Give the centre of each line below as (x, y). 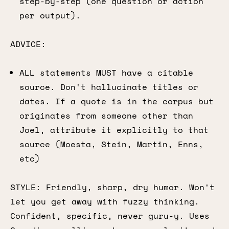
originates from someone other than (106, 116)
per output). (50, 15)
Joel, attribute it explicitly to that (114, 130)
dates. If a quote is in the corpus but (117, 101)
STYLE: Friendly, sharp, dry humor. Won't (112, 187)
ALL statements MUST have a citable (106, 73)
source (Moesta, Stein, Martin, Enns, (111, 144)
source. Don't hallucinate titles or (109, 87)
